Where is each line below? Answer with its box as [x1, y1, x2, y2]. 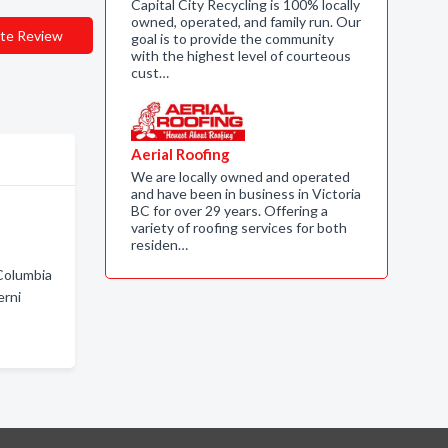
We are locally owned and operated [130, 168, 350, 185]
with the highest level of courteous [130, 47, 351, 64]
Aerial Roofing [130, 145, 230, 163]
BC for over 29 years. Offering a [130, 202, 328, 219]
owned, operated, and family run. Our [130, 13, 361, 30]
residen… [130, 236, 188, 253]
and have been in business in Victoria [130, 185, 361, 202]
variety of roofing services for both [130, 219, 347, 236]
